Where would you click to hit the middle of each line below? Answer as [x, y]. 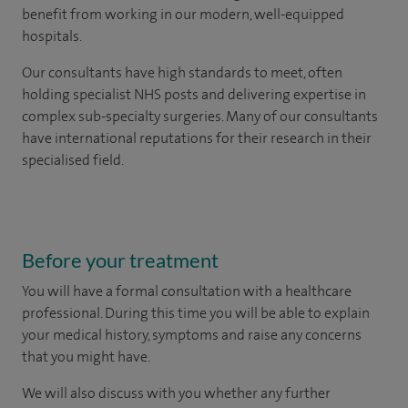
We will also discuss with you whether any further [176, 393]
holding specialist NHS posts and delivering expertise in [194, 94]
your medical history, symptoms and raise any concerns [192, 335]
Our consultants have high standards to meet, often [182, 72]
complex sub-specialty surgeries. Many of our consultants [200, 116]
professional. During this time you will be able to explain [196, 313]
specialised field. [73, 160]
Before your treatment [120, 260]
